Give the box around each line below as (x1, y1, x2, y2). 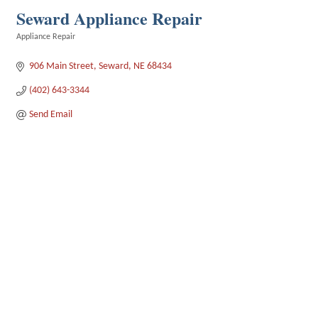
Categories (16, 43, 53, 51)
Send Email (28, 109, 72, 120)
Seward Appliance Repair (16, 6, 202, 31)
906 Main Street (28, 61, 94, 72)
